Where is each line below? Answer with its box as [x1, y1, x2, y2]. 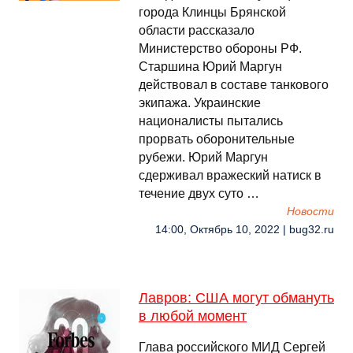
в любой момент [139, 308, 247, 324]
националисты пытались [139, 114, 283, 128]
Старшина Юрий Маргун [139, 60, 282, 73]
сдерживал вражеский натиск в [139, 169, 321, 182]
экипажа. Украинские [139, 96, 261, 110]
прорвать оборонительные [139, 132, 295, 146]
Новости [287, 206, 334, 217]
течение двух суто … [139, 187, 259, 200]
